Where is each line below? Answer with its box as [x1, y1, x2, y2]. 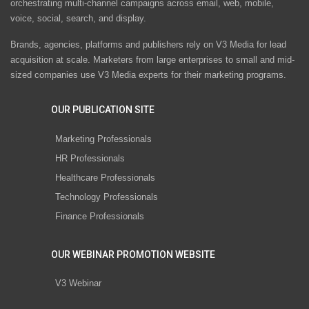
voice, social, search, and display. [10, 13, 146, 24]
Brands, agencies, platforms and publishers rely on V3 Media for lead [10, 39, 286, 50]
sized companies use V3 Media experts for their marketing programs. [10, 70, 286, 81]
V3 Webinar [55, 278, 101, 289]
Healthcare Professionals [55, 172, 155, 183]
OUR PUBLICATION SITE [51, 104, 154, 116]
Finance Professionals [55, 210, 144, 221]
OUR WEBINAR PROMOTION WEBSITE [51, 248, 215, 260]
